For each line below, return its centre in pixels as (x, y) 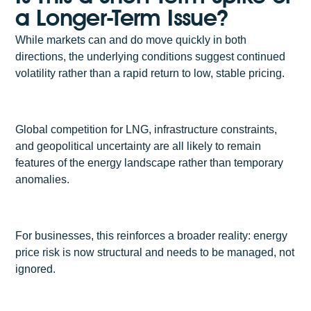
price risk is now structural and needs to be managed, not (155, 253)
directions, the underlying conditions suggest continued (151, 57)
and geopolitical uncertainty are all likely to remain (138, 146)
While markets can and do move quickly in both (131, 40)
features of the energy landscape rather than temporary (150, 163)
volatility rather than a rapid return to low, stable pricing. (150, 74)
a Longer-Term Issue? (122, 17)
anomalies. (43, 180)
